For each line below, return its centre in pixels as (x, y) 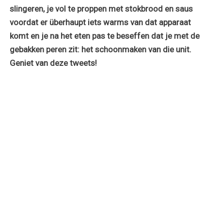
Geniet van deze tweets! (53, 63)
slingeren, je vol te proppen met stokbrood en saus (101, 8)
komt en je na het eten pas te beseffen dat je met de (105, 36)
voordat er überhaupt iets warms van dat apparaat (100, 22)
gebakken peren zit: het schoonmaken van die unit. (101, 49)
